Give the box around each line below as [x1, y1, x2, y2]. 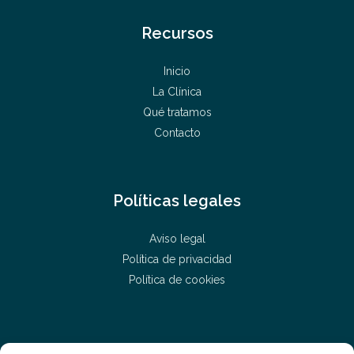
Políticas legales [113, 191, 241, 210]
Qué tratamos [142, 106, 212, 119]
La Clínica [153, 85, 201, 98]
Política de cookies [129, 273, 225, 286]
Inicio [164, 65, 190, 77]
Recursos [141, 24, 213, 43]
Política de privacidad [122, 253, 232, 265]
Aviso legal [149, 232, 205, 245]
